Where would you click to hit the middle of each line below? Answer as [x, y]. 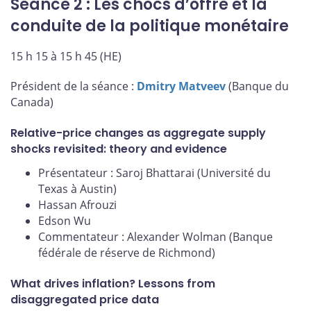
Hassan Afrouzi [77, 205]
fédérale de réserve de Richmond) [127, 253]
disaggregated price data [85, 299]
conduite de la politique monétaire [150, 26]
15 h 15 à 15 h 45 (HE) [66, 56]
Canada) [32, 102]
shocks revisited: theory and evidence [119, 149]
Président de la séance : [74, 86]
